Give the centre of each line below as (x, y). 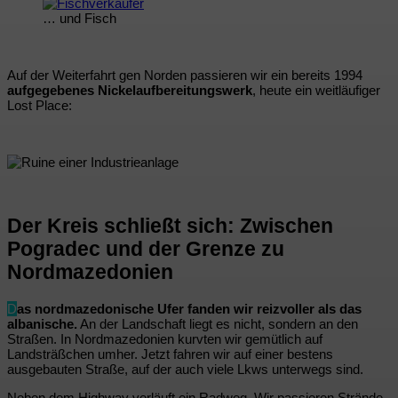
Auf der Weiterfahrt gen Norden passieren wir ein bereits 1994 (185, 76)
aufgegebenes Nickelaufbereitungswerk (130, 91)
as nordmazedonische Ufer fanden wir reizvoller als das (189, 308)
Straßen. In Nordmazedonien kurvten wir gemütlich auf (165, 338)
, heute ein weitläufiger (316, 91)
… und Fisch (80, 19)
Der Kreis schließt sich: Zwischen (170, 227)
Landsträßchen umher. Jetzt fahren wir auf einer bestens (170, 354)
